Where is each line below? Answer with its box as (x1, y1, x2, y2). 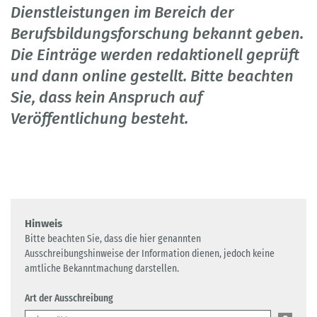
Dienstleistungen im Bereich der (11, 3, 234, 23)
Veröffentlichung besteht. (11, 109, 188, 129)
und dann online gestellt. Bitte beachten (11, 67, 294, 86)
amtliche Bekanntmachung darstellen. (25, 262, 179, 275)
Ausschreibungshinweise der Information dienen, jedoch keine (25, 247, 275, 260)
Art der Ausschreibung (25, 292, 113, 305)
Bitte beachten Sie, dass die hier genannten (25, 232, 201, 246)
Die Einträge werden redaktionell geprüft (11, 45, 299, 65)
